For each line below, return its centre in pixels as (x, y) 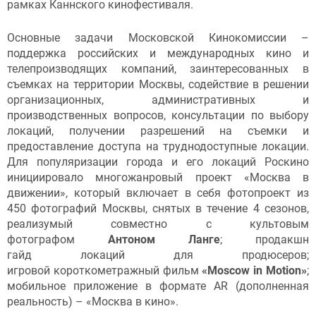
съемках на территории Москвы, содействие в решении (158, 85)
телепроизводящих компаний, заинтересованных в (158, 69)
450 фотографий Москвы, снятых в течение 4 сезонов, (158, 209)
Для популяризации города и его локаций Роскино (158, 162)
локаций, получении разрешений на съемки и (158, 131)
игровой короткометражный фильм (105, 271)
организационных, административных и (158, 100)
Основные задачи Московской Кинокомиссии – (158, 38)
